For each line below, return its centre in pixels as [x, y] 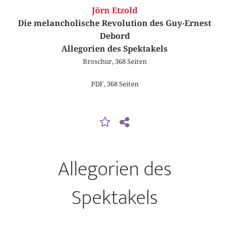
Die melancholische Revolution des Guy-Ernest [114, 24]
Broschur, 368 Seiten [114, 62]
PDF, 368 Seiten [114, 84]
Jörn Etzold [114, 11]
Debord [114, 36]
